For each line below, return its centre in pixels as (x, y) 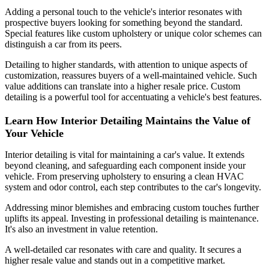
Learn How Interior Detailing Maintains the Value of (128, 120)
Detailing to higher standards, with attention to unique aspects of (126, 64)
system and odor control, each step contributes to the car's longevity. (133, 187)
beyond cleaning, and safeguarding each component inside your (125, 165)
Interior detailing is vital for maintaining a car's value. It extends (125, 154)
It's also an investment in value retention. (81, 229)
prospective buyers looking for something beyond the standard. (124, 22)
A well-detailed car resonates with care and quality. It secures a (123, 249)
